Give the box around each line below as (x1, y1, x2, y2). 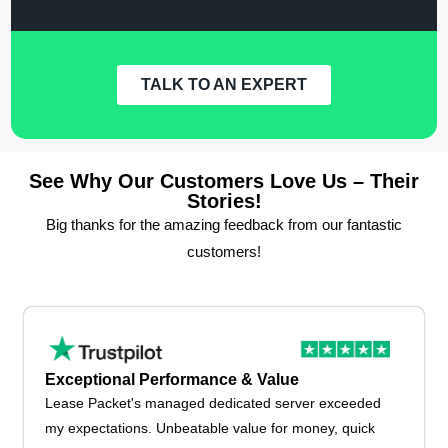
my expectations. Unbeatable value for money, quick (45, 420, 376, 437)
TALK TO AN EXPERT (141, 75, 307, 93)
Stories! (186, 189, 262, 212)
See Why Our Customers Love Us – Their (29, 169, 419, 192)
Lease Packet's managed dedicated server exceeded (45, 395, 382, 412)
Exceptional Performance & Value (45, 371, 300, 389)
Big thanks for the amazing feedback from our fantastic (46, 215, 402, 233)
